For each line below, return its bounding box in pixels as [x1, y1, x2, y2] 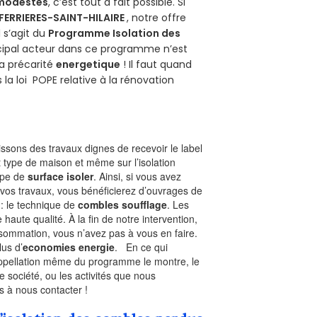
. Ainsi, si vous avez [93, 169, 182, 184]
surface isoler [28, 169, 94, 184]
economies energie [23, 240, 115, 255]
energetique [56, 57, 121, 72]
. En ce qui [115, 240, 168, 255]
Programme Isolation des [48, 26, 181, 41]
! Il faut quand [120, 57, 192, 72]
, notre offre [127, 11, 187, 25]
